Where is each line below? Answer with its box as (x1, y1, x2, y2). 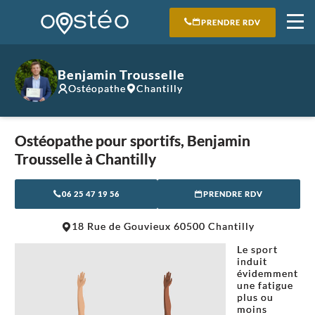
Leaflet (119, 208, 153, 221)
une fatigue (237, 279, 293, 292)
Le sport (237, 243, 278, 256)
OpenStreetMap (171, 208, 240, 221)
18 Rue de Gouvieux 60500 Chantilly (71, 220, 255, 233)
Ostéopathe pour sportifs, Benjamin (15, 131, 250, 150)
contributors (240, 208, 297, 221)
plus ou (237, 291, 274, 304)
